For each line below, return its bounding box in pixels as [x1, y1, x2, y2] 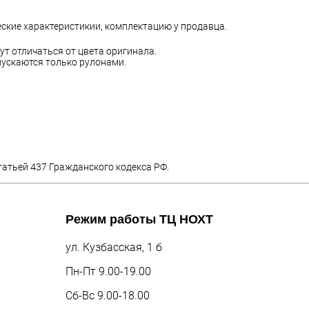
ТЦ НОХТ [159, 212, 213, 227]
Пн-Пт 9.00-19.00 [66, 265, 151, 279]
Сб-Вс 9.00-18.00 [66, 289, 150, 303]
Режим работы [66, 212, 159, 227]
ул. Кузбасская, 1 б [66, 241, 162, 255]
